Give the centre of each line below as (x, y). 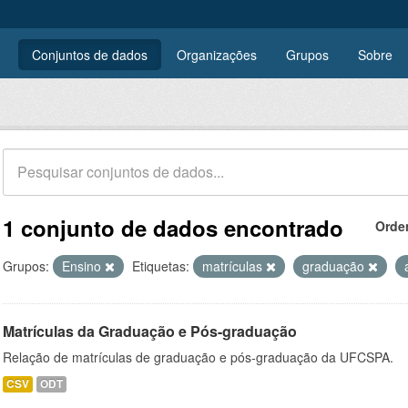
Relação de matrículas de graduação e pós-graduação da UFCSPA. (198, 357)
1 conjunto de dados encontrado (173, 228)
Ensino (83, 266)
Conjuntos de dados (90, 55)
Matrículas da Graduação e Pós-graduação (150, 331)
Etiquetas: (161, 266)
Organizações (217, 55)
